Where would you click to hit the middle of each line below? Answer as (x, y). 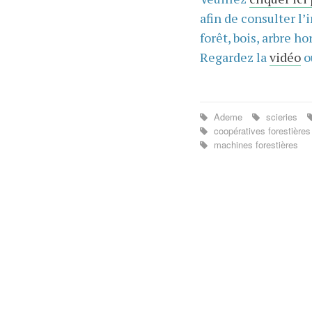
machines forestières (254, 144)
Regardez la (234, 57)
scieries (281, 116)
